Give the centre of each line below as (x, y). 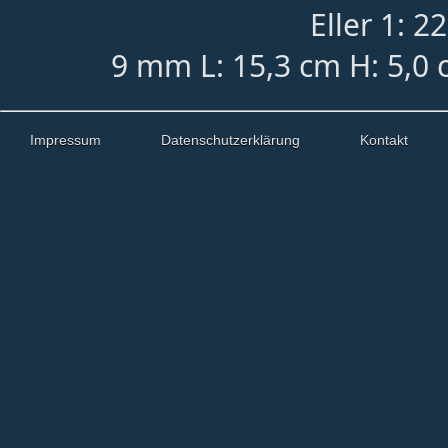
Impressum (65, 140)
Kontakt (384, 140)
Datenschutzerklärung (230, 140)
